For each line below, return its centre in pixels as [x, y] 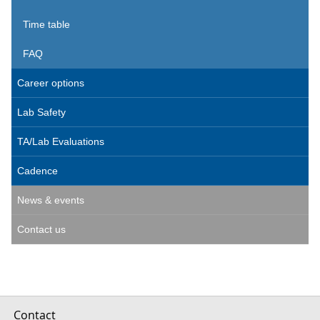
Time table [46, 24]
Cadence [37, 171]
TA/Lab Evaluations [61, 141]
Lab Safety [41, 112]
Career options [51, 83]
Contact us [41, 229]
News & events [51, 200]
